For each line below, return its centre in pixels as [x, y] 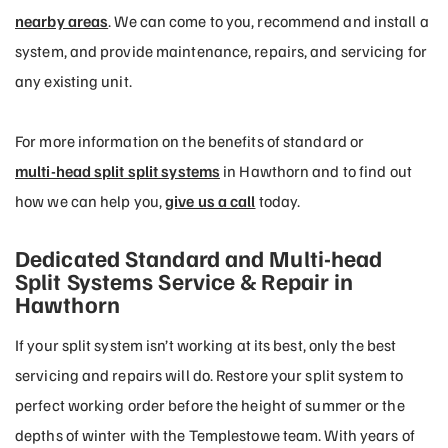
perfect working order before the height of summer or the [210, 404]
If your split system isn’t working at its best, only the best [206, 344]
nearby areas [62, 20]
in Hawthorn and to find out [316, 170]
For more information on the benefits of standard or [190, 140]
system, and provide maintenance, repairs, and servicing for [221, 50]
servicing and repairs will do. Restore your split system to [209, 374]
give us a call [210, 200]
